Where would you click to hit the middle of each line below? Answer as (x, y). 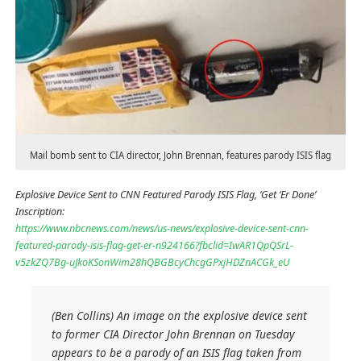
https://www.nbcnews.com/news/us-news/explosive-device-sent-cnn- (162, 228)
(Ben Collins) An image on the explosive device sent (180, 315)
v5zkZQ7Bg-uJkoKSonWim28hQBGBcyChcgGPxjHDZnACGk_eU (152, 262)
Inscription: (39, 211)
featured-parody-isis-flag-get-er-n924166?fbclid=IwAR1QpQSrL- (154, 245)
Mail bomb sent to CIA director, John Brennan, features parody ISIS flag (180, 155)
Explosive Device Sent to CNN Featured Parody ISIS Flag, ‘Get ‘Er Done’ (165, 194)
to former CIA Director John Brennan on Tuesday (173, 334)
